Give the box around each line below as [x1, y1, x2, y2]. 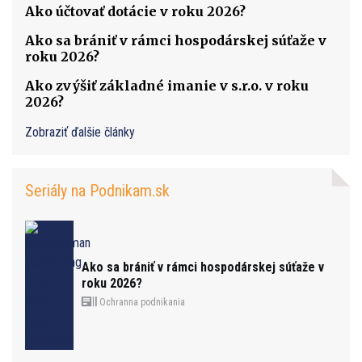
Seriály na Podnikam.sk [25, 180, 170, 200]
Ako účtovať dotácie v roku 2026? [25, 2, 246, 19]
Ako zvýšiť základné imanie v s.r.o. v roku [25, 77, 309, 94]
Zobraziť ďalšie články [25, 124, 135, 140]
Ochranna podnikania [97, 296, 185, 308]
